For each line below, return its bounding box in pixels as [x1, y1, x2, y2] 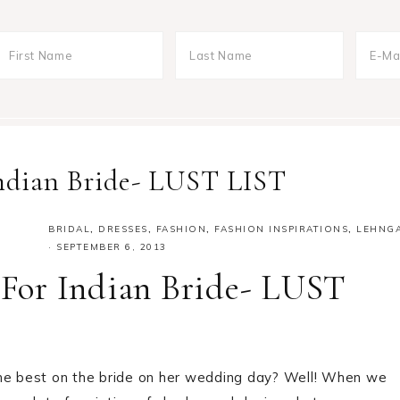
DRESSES [98, 223, 148, 235]
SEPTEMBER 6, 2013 [56, 241, 167, 253]
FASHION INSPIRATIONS [214, 223, 348, 235]
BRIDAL [48, 223, 90, 235]
